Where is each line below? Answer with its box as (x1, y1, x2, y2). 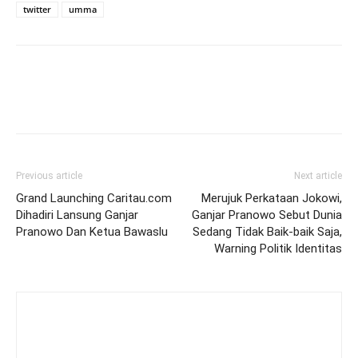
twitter (23, 3, 51, 15)
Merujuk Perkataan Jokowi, (201, 191, 342, 205)
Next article (294, 170, 342, 181)
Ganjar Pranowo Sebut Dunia (192, 208, 342, 222)
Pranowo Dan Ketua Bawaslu (16, 225, 168, 239)
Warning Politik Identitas (214, 241, 342, 256)
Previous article (16, 170, 82, 181)
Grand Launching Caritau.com (16, 191, 172, 205)
